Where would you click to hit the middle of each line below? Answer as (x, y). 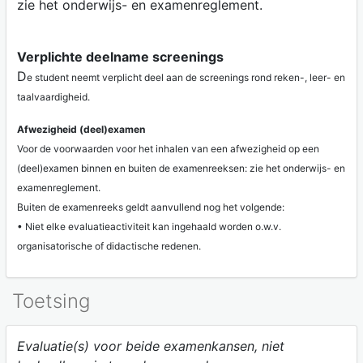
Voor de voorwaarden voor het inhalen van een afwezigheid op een (168, 148)
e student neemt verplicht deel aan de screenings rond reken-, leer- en (186, 77)
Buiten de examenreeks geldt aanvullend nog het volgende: (150, 207)
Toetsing (51, 301)
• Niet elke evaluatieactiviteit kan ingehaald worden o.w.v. (149, 226)
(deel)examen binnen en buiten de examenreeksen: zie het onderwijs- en (181, 168)
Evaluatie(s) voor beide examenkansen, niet (150, 346)
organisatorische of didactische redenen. (109, 246)
